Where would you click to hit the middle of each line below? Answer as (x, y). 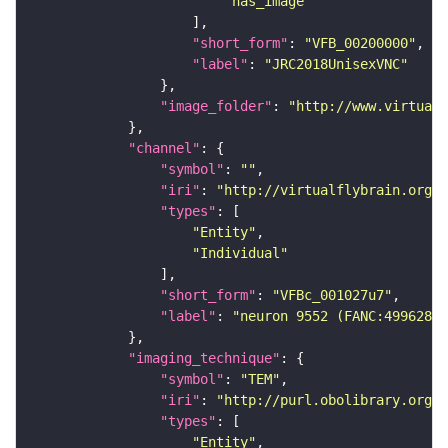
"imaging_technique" (204, 357)
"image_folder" (216, 105)
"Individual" (240, 252)
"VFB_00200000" (360, 42)
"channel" (164, 147)
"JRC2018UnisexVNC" (336, 63)
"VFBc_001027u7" (332, 294)
